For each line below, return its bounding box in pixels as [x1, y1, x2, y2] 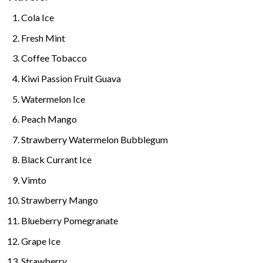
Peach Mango [21, 113, 77, 125]
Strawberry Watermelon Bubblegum [21, 133, 168, 145]
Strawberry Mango [21, 194, 98, 206]
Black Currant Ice [21, 154, 92, 166]
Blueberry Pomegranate [21, 215, 118, 227]
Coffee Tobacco [21, 52, 87, 64]
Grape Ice [21, 235, 60, 247]
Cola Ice [21, 12, 54, 23]
